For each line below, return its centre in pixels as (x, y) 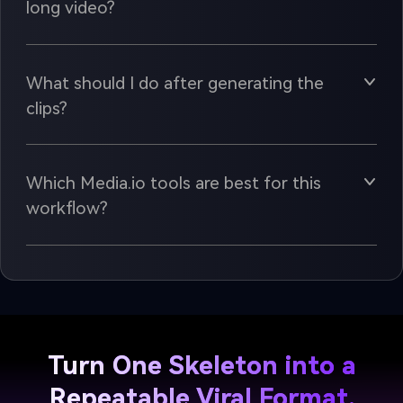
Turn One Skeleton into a (201, 365)
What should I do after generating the (175, 83)
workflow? (67, 208)
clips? (46, 108)
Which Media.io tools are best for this (173, 183)
